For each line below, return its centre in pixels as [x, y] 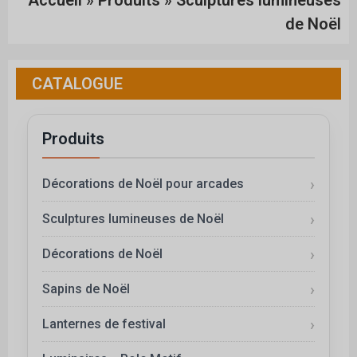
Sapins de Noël [86, 289]
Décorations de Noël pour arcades [143, 184]
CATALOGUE [77, 84]
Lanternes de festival [104, 324]
